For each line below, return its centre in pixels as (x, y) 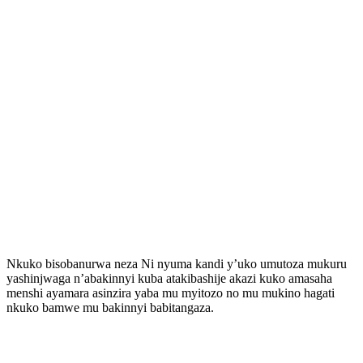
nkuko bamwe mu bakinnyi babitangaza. (110, 307)
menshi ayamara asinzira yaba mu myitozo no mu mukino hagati (171, 293)
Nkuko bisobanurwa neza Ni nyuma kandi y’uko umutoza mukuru (177, 263)
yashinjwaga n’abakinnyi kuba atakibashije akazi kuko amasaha (169, 278)
